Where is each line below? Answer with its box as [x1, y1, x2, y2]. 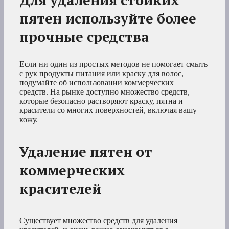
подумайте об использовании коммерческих [19, 78, 174, 87]
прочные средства [19, 27, 149, 46]
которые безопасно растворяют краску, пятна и [19, 96, 183, 105]
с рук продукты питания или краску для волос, [19, 68, 184, 78]
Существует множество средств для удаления [19, 216, 177, 225]
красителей [19, 179, 101, 198]
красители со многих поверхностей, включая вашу [19, 105, 197, 114]
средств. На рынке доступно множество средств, [19, 87, 190, 96]
